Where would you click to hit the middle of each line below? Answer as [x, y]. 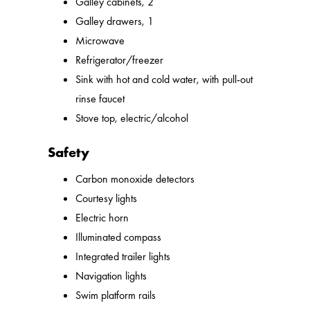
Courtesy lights [107, 199]
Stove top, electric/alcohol [132, 118]
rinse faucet [100, 99]
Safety [69, 153]
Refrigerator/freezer [120, 60]
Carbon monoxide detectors [135, 179]
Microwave [100, 41]
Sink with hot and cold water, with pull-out [164, 80]
